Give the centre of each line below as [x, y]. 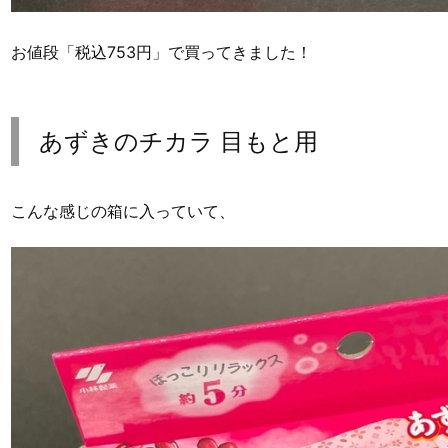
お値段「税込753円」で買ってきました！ [161, 52]
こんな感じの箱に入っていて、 [123, 211]
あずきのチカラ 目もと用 [178, 142]
